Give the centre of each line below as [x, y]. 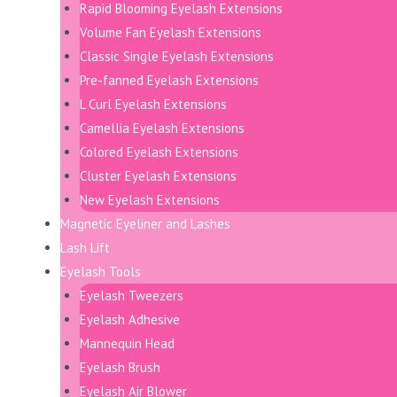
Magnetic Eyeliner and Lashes [145, 224]
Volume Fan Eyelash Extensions [171, 33]
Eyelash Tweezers [132, 296]
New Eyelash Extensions [150, 200]
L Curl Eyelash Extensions [153, 105]
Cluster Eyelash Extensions [158, 176]
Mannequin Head [127, 344]
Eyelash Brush [120, 368]
